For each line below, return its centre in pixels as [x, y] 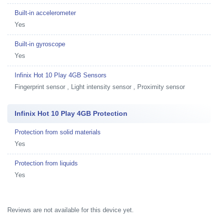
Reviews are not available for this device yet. [71, 210]
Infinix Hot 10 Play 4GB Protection [71, 113]
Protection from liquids [46, 163]
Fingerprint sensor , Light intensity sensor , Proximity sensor [100, 87]
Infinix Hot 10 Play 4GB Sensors [61, 75]
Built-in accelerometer [45, 13]
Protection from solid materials [58, 132]
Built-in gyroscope [40, 44]
